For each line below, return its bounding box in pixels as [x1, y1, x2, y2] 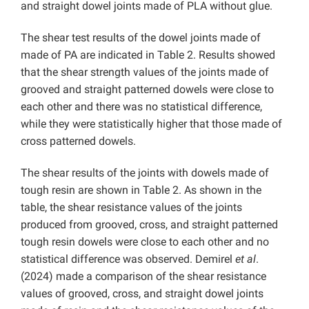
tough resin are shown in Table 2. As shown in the [21, 183, 261, 197]
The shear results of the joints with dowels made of [21, 166, 269, 179]
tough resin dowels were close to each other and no [21, 235, 269, 248]
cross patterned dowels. [21, 134, 136, 148]
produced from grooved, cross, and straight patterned [21, 218, 278, 231]
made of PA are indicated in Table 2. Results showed [21, 48, 275, 61]
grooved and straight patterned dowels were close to [21, 83, 274, 96]
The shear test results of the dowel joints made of [21, 31, 261, 44]
